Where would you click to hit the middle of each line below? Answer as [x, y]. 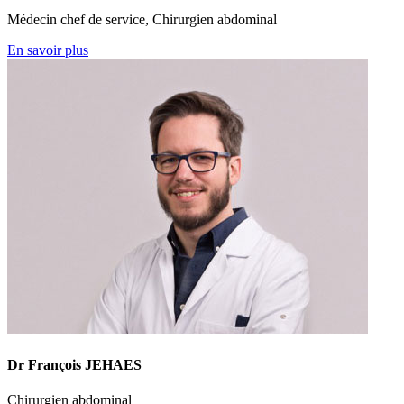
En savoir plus [48, 50]
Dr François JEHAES [74, 364]
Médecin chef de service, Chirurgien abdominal [142, 20]
